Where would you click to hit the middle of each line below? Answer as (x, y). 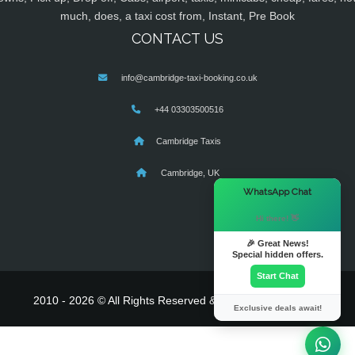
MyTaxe (302, 301)
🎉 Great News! (277, 243)
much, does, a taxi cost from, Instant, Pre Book (177, 16)
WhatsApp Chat (277, 192)
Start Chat (277, 276)
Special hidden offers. (277, 254)
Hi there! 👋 (277, 218)
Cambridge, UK (189, 173)
